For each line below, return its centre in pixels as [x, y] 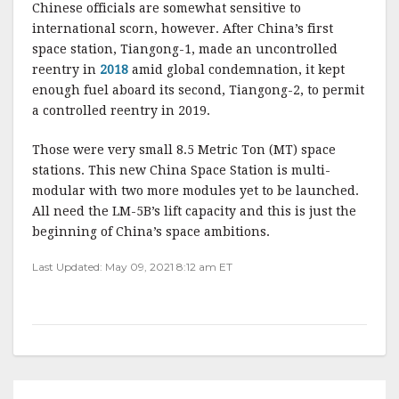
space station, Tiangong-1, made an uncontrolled [185, 49]
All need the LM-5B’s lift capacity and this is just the [194, 211]
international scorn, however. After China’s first [183, 28]
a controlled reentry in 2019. [121, 110]
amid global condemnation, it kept [236, 69]
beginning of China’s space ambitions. [151, 231]
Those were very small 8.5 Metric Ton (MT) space [184, 149]
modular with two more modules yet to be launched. [195, 190]
